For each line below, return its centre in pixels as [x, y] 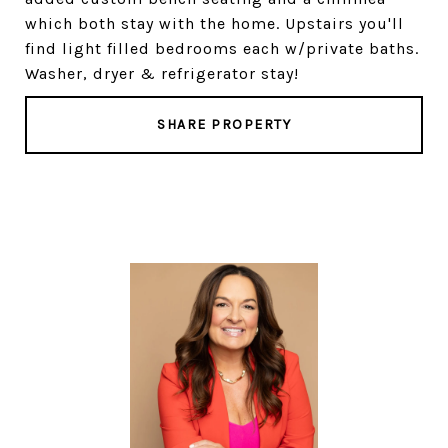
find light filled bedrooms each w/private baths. [222, 48]
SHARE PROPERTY [224, 124]
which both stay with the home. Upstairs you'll [214, 23]
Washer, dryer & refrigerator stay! [162, 73]
